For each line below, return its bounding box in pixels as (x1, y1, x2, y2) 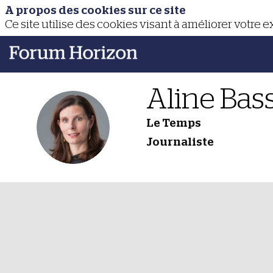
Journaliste (146, 136, 214, 148)
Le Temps (146, 117, 201, 129)
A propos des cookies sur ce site (5, 5, 186, 16)
